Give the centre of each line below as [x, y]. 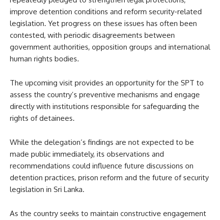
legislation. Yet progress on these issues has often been [103, 23]
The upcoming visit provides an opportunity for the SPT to [107, 82]
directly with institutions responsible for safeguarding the [105, 106]
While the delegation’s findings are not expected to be [102, 142]
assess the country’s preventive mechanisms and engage [105, 94]
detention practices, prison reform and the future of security [109, 177]
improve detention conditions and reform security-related [106, 11]
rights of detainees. [42, 118]
